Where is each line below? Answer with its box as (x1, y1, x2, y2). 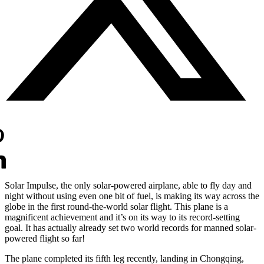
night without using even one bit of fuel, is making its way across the (5, 190, 259, 201)
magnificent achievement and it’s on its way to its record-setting (5, 212, 240, 222)
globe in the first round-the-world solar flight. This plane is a (5, 201, 228, 212)
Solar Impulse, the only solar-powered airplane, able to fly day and (5, 180, 252, 190)
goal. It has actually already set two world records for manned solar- (5, 222, 256, 233)
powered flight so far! (5, 233, 85, 243)
